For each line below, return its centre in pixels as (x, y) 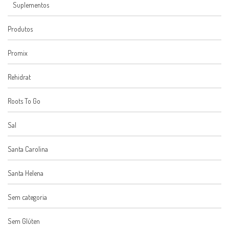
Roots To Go (24, 101)
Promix (18, 53)
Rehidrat (19, 77)
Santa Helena (26, 173)
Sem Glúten (24, 221)
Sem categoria (27, 197)
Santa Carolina (28, 149)
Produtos (20, 29)
